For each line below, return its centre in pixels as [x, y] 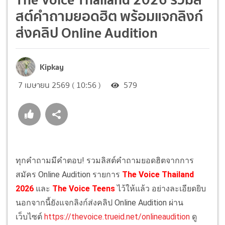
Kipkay [52, 67]
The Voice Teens [84, 188]
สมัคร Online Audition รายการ [68, 174]
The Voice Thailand [157, 174]
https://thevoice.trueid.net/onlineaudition [117, 216]
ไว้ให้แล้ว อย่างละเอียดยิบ [161, 188]
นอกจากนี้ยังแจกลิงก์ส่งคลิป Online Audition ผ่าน [99, 202]
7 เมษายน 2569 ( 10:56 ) [60, 85]
